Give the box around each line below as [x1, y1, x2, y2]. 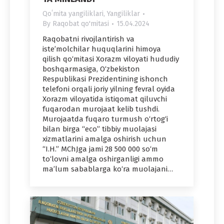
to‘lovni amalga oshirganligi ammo [42, 154, 163, 164]
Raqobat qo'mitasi [52, 19, 109, 28]
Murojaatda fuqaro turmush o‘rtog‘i [42, 114, 168, 124]
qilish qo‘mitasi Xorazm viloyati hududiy [42, 54, 179, 64]
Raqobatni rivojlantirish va [42, 34, 134, 44]
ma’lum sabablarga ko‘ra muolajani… [42, 164, 173, 174]
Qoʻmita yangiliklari [42, 9, 103, 18]
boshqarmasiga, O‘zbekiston [42, 64, 140, 74]
